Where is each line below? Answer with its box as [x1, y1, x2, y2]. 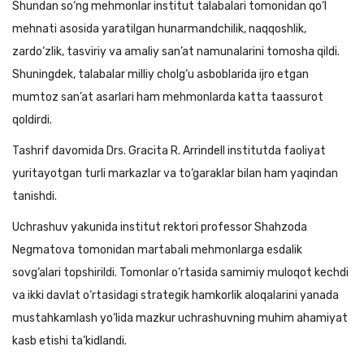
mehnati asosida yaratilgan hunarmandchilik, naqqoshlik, [12, 22, 306, 36]
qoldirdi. [12, 113, 52, 127]
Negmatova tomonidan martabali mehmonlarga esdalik [12, 243, 302, 257]
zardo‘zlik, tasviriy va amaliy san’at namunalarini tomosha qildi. [12, 45, 340, 58]
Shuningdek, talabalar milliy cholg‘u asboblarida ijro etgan [12, 67, 309, 81]
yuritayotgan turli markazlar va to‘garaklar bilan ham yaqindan [12, 167, 338, 180]
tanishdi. [12, 189, 57, 203]
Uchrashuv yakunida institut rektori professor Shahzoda [12, 220, 307, 234]
